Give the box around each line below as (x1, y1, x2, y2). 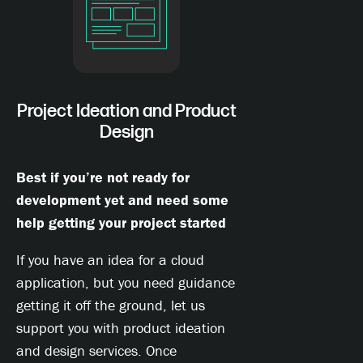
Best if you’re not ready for (16, 168, 190, 187)
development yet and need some (16, 190, 228, 210)
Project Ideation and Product (16, 100, 237, 123)
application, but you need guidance (16, 273, 235, 293)
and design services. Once (16, 341, 177, 361)
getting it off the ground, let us (16, 296, 205, 315)
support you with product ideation (16, 318, 225, 338)
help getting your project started (16, 213, 226, 233)
